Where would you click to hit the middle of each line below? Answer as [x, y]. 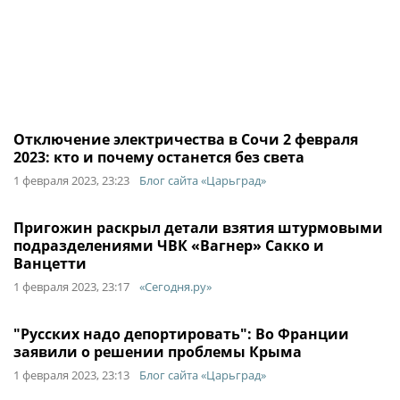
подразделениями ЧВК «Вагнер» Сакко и [169, 246]
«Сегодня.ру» [175, 287]
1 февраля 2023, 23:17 [71, 287]
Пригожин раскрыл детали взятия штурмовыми [198, 228]
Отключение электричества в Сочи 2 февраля [186, 139]
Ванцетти [50, 263]
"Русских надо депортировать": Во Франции [181, 334]
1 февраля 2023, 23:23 [71, 180]
